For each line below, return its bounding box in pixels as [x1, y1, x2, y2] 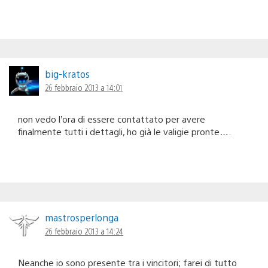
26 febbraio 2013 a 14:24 [45, 225, 123, 236]
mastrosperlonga [45, 211, 118, 224]
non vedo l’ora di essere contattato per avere [18, 112, 205, 124]
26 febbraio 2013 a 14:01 [45, 81, 123, 93]
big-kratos [45, 67, 90, 80]
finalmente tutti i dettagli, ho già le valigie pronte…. [18, 125, 231, 137]
